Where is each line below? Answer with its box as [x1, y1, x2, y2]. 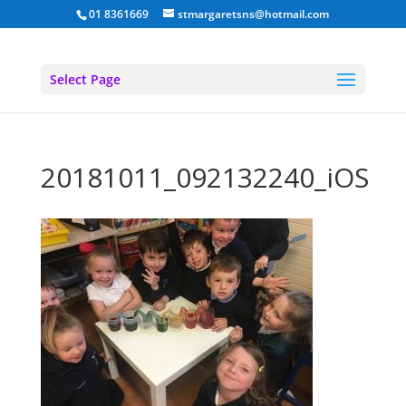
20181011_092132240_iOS [40, 159, 369, 196]
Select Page [49, 71, 121, 88]
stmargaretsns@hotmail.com [178, 6, 330, 22]
